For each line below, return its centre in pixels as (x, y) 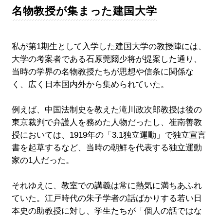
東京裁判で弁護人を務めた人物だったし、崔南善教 (107, 123)
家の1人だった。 (43, 161)
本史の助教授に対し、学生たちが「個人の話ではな (107, 211)
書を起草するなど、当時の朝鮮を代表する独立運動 (107, 148)
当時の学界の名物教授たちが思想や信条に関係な (102, 72)
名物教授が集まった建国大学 (84, 11)
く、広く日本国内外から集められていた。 (90, 85)
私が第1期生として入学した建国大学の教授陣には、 (109, 47)
